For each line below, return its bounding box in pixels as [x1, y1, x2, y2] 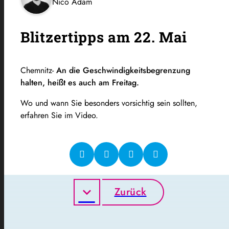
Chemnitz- [20, 64, 56, 76]
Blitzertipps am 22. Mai [20, 27, 188, 47]
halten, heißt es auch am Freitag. [20, 76, 142, 88]
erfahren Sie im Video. [20, 109, 98, 121]
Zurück [114, 184, 147, 199]
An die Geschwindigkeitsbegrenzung [56, 64, 190, 76]
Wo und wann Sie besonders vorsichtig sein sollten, [20, 97, 197, 109]
